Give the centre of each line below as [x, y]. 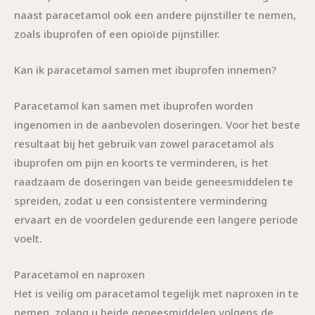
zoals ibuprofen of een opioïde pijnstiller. [117, 33]
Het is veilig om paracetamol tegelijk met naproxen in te [156, 293]
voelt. [28, 238]
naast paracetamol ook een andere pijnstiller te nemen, [155, 14]
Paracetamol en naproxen [79, 274]
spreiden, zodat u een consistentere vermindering [141, 200]
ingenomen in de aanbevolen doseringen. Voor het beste [157, 124]
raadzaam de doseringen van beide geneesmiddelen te [154, 181]
